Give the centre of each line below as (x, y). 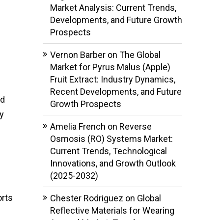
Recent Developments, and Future (116, 91)
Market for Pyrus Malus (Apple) (110, 67)
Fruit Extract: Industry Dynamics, (112, 79)
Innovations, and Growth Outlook (113, 163)
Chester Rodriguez (86, 198)
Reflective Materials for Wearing (112, 210)
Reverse (135, 126)
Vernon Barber (78, 55)
